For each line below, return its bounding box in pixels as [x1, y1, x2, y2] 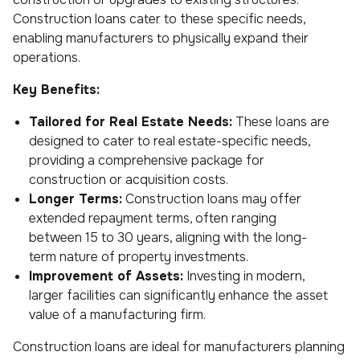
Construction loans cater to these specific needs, [13, 10, 305, 27]
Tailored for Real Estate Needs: [29, 112, 232, 130]
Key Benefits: [13, 80, 100, 98]
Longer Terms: [29, 190, 122, 207]
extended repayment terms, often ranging [29, 209, 276, 227]
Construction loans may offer [122, 190, 301, 207]
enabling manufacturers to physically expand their [13, 29, 309, 47]
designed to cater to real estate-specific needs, [29, 132, 310, 149]
